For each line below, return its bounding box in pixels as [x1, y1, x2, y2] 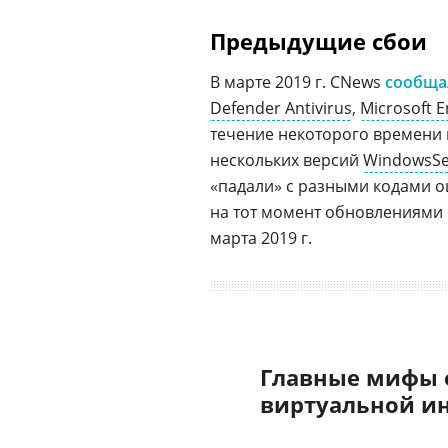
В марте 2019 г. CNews [210, 71, 385, 93]
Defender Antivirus [210, 97, 352, 119]
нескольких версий [210, 149, 363, 171]
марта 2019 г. [210, 227, 312, 249]
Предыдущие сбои [210, 26, 427, 56]
